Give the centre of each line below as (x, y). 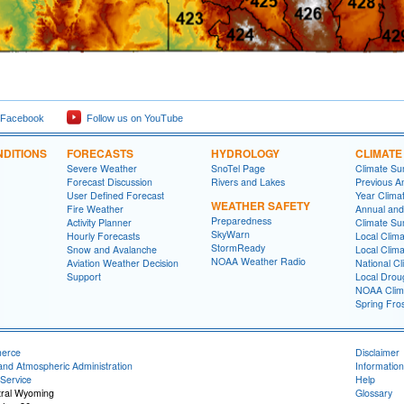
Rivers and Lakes (248, 182)
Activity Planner (99, 222)
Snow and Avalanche (112, 249)
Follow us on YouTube (132, 118)
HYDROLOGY (245, 153)
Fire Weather (95, 209)
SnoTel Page (238, 168)
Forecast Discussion (110, 182)
